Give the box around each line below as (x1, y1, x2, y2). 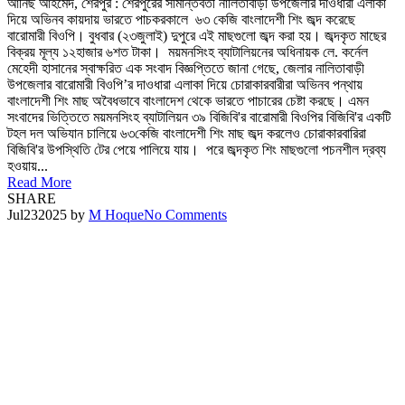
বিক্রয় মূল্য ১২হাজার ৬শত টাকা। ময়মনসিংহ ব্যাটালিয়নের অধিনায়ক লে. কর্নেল (7, 44, 368, 61)
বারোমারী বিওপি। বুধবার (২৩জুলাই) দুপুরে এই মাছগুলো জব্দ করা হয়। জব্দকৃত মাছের (7, 28, 386, 44)
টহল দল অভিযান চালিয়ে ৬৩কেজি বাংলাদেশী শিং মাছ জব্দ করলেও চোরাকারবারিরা (7, 126, 366, 142)
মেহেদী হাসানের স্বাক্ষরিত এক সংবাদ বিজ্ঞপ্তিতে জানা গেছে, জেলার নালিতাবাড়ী (7, 61, 364, 77)
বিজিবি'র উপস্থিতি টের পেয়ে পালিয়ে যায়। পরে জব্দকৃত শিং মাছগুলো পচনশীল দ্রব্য (7, 142, 386, 158)
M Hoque (89, 207, 144, 223)
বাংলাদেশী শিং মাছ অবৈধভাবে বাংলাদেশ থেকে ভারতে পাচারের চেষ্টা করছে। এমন (7, 93, 369, 109)
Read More (7, 174, 71, 191)
